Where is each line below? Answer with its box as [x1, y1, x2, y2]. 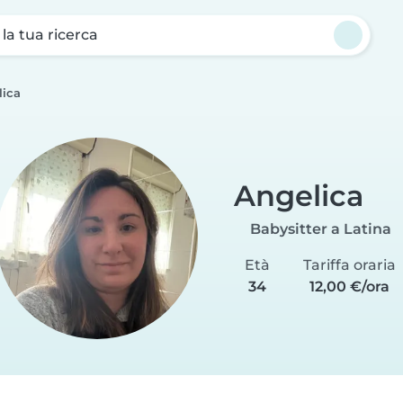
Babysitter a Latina [249, 219, 391, 237]
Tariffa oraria [302, 255, 396, 273]
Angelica [234, 177, 363, 213]
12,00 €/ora [309, 277, 390, 295]
